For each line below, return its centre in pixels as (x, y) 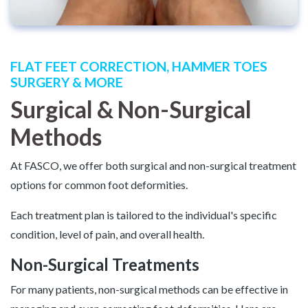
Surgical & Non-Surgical (131, 109)
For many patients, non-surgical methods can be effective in (149, 289)
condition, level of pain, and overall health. (107, 234)
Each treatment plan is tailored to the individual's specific (144, 214)
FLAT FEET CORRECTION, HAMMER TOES (139, 66)
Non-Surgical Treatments (105, 264)
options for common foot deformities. (99, 184)
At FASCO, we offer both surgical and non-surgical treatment (153, 165)
